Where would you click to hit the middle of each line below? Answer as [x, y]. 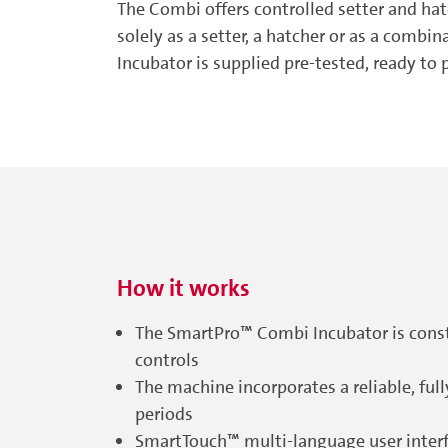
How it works [183, 288]
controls [167, 360]
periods [164, 414]
